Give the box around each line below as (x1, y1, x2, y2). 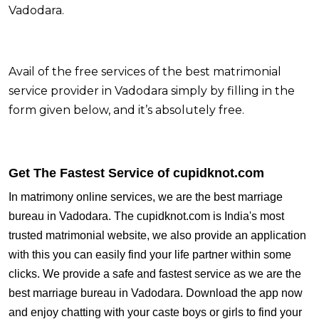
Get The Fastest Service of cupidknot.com (9, 166, 264, 180)
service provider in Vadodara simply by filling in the (9, 84, 295, 98)
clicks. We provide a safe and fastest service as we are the (9, 268, 301, 280)
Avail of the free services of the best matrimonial (9, 65, 281, 78)
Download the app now (186, 287, 303, 299)
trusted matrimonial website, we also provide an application (9, 229, 306, 241)
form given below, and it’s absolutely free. (9, 103, 244, 117)
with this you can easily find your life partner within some (9, 249, 291, 261)
